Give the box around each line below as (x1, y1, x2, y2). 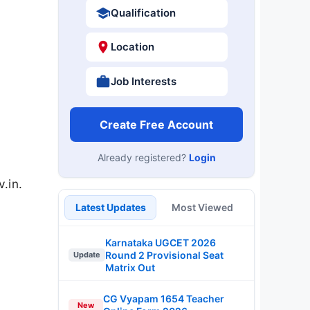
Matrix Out (105, 261, 155, 273)
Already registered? (97, 151, 189, 163)
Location (110, 40, 154, 53)
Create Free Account (100, 117, 213, 131)
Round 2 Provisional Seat (105, 248, 224, 261)
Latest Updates (75, 201, 146, 213)
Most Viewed (172, 201, 233, 213)
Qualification (110, 6, 176, 19)
